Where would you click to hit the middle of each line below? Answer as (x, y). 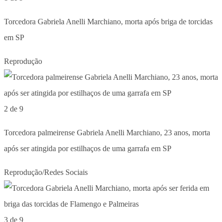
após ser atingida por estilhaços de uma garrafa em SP (88, 148)
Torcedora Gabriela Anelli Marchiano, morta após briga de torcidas (108, 21)
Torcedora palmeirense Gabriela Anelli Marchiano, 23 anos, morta (107, 132)
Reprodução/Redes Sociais (46, 172)
